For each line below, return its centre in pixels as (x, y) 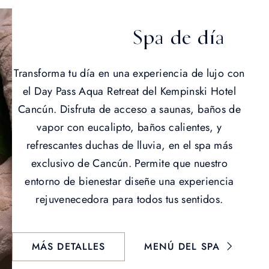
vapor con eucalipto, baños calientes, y (129, 127)
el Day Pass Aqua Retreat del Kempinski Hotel (129, 91)
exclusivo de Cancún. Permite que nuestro (129, 163)
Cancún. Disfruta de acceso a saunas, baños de (129, 109)
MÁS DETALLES (69, 246)
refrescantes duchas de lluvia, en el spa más (129, 145)
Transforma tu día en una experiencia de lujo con (129, 73)
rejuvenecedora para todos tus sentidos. (129, 199)
